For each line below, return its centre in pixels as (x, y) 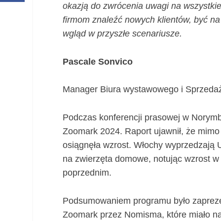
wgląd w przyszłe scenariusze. (123, 33)
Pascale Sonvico (98, 61)
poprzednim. (87, 173)
